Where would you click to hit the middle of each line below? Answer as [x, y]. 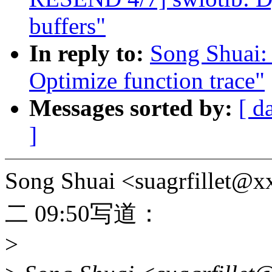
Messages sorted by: [134, 108]
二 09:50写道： [83, 214]
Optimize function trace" [147, 81]
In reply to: [90, 53]
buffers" [67, 26]
